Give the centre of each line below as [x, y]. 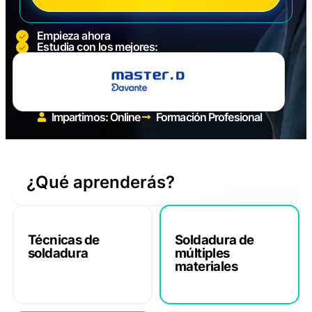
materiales [206, 266]
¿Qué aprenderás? [101, 182]
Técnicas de [64, 240]
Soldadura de [214, 240]
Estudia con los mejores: [97, 47]
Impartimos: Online [96, 117]
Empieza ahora [74, 36]
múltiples [202, 253]
